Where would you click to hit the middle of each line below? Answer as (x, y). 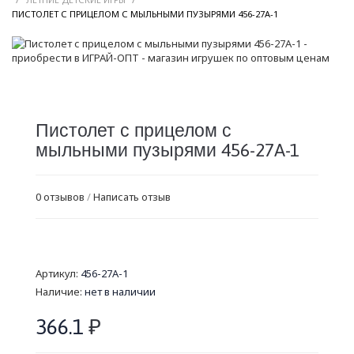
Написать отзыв (132, 197)
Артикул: (58, 274)
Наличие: (60, 292)
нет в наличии (120, 292)
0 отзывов (60, 197)
